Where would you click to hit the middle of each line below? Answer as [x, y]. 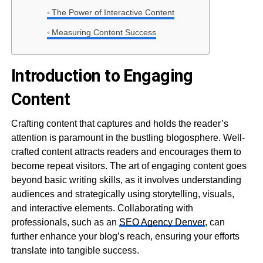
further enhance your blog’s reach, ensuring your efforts [125, 236]
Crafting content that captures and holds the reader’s [119, 123]
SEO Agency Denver [162, 222]
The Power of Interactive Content [113, 12]
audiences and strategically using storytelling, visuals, [122, 194]
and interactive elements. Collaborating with [102, 208]
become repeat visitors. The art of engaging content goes [129, 166]
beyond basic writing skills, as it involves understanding [126, 180]
